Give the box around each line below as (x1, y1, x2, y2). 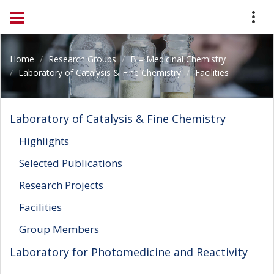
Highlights (19, 134, 69, 148)
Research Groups (46, 53, 116, 65)
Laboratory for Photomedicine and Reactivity (10, 245, 248, 259)
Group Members (19, 222, 99, 236)
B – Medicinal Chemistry (130, 53, 226, 65)
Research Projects (19, 178, 103, 192)
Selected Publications (19, 156, 122, 170)
